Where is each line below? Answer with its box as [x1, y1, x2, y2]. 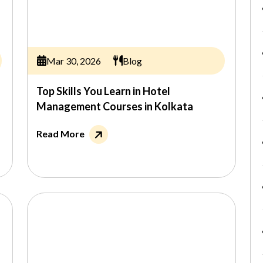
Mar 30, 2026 [46, 55, 101, 66]
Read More [36, 128, 85, 139]
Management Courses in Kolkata [36, 100, 193, 113]
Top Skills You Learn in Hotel [36, 85, 170, 97]
